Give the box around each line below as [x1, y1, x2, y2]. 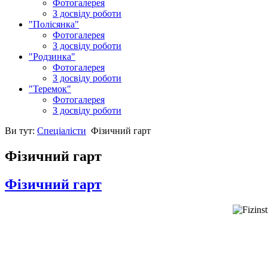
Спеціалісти [37, 125, 86, 136]
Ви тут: [5, 125, 37, 136]
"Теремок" [29, 83, 71, 94]
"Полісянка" [29, 19, 79, 29]
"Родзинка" [29, 51, 75, 62]
